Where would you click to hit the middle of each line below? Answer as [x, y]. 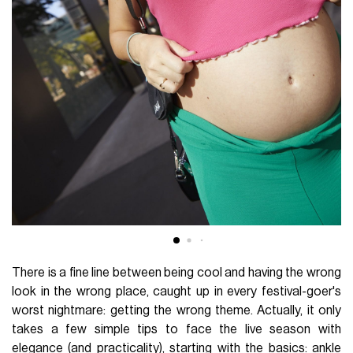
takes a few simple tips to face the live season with [176, 329]
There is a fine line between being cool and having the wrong [176, 272]
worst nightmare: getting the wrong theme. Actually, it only [176, 310]
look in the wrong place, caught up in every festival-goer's [176, 291]
